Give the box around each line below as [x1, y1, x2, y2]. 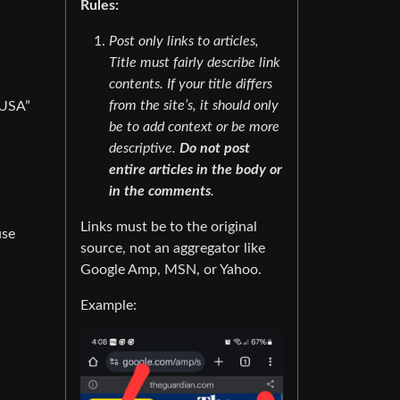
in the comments [109, 184, 211, 198]
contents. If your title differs [109, 77, 272, 91]
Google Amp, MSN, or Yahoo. [80, 262, 262, 277]
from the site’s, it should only [109, 98, 279, 112]
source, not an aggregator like [80, 241, 265, 255]
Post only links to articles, [109, 34, 259, 48]
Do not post [179, 141, 250, 155]
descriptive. [109, 141, 179, 155]
